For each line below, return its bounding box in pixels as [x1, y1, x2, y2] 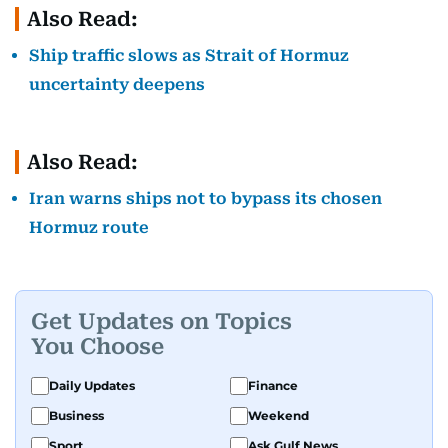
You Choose [31, 333, 164, 359]
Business [49, 408, 104, 423]
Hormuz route [29, 218, 149, 237]
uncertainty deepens [29, 75, 205, 94]
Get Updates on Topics [31, 308, 292, 334]
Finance [248, 378, 298, 393]
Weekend [248, 408, 309, 423]
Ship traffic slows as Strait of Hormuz [29, 46, 349, 65]
